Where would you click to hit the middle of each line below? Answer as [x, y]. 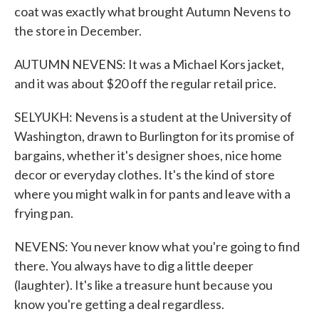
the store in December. [78, 31]
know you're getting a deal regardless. [119, 304]
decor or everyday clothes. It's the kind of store [145, 174]
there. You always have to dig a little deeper [134, 266]
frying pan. [44, 213]
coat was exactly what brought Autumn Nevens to [152, 11]
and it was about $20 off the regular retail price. [145, 83]
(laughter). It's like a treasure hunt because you [143, 285]
